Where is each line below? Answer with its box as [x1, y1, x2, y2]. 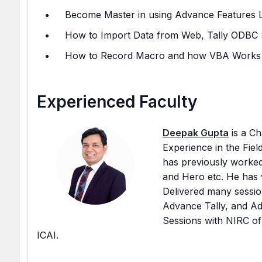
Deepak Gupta [163, 127, 229, 139]
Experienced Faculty [37, 92, 197, 112]
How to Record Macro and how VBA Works [65, 50, 261, 61]
